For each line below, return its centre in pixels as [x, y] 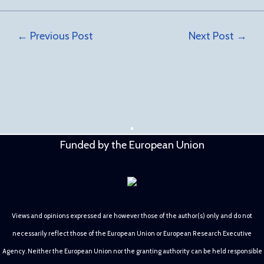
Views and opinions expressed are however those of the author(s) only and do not [132, 216]
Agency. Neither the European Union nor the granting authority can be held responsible [132, 251]
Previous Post [61, 36]
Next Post [212, 36]
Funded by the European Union [132, 145]
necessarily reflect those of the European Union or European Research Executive [132, 234]
